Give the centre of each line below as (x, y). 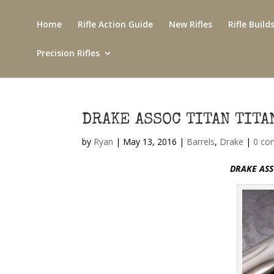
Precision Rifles (68, 53)
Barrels (201, 142)
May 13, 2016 (150, 142)
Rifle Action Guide (115, 24)
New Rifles (191, 24)
